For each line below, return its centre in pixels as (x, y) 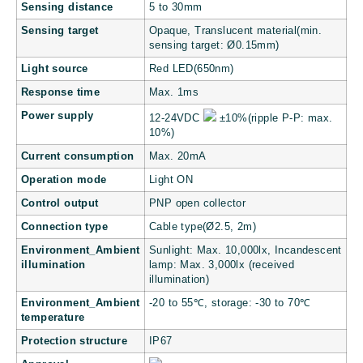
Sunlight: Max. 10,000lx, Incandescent (246, 251)
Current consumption (78, 157)
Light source (55, 69)
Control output (60, 204)
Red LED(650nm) (192, 69)
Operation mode (64, 180)
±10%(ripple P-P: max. (274, 119)
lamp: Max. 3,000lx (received (222, 265)
